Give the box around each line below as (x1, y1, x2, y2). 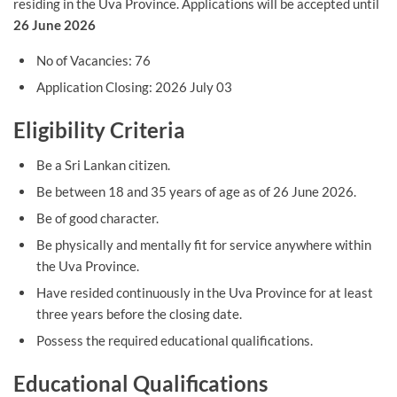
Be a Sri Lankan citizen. (35, 156, 170, 173)
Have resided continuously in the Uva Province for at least (35, 284, 373, 300)
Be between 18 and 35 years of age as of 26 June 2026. (35, 183, 356, 199)
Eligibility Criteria (13, 116, 185, 143)
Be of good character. (35, 209, 159, 226)
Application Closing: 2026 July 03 (35, 78, 232, 95)
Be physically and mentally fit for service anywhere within (35, 236, 371, 253)
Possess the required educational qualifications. (35, 331, 313, 348)
